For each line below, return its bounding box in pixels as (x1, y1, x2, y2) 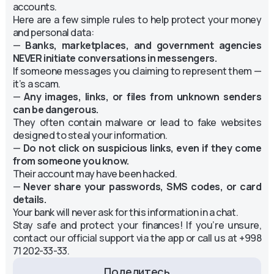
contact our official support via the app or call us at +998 (12, 231, 262, 245)
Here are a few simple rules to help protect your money (12, 12, 262, 26)
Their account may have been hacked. (12, 166, 177, 180)
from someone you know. (12, 154, 129, 168)
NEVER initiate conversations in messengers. (12, 51, 217, 65)
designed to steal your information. (12, 128, 168, 142)
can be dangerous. (12, 102, 98, 116)
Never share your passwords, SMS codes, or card (23, 179, 262, 193)
